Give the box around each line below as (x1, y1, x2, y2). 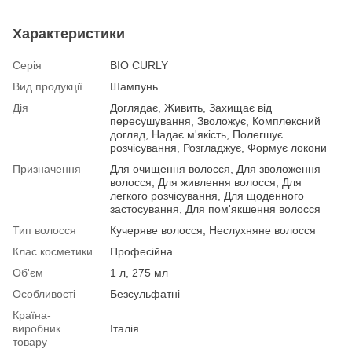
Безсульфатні (110, 287, 180, 300)
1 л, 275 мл (110, 266, 168, 279)
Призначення (13, 162, 81, 175)
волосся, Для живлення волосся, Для (110, 175, 302, 189)
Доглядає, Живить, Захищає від (110, 101, 272, 114)
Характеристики (13, 25, 125, 42)
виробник (13, 321, 60, 335)
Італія (110, 321, 139, 335)
